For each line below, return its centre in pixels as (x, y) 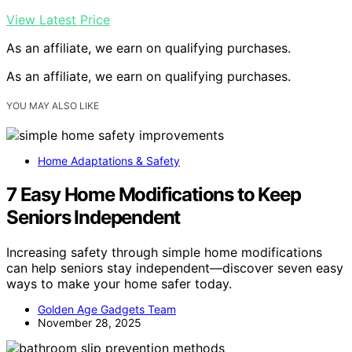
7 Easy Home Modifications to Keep (154, 194)
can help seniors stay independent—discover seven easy (175, 268)
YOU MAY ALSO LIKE (53, 105)
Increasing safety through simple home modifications (164, 252)
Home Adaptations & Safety (109, 161)
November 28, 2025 (90, 322)
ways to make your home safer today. (119, 283)
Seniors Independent (93, 217)
